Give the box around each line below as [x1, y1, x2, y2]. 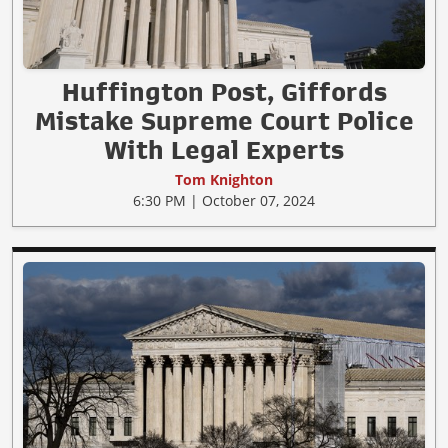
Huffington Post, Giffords [61, 78, 387, 105]
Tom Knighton [175, 169, 273, 189]
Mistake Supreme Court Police [34, 107, 414, 134]
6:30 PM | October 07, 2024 [133, 190, 315, 210]
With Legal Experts [104, 136, 344, 163]
